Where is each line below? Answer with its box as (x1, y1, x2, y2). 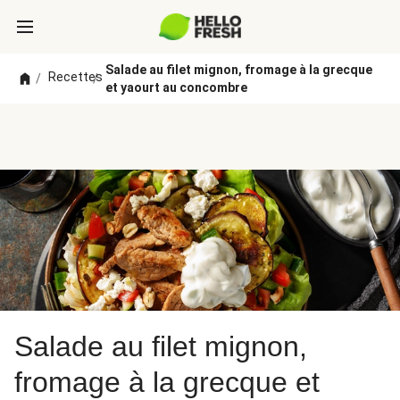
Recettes (48, 70, 104, 84)
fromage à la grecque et (14, 366, 320, 398)
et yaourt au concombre (104, 80, 247, 95)
